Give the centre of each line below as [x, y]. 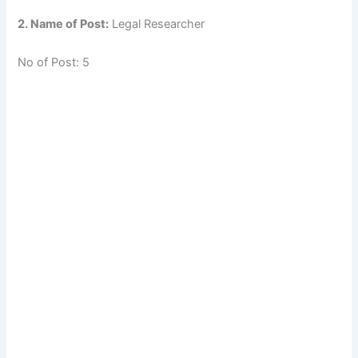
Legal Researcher [157, 24]
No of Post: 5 [54, 62]
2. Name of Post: [64, 24]
